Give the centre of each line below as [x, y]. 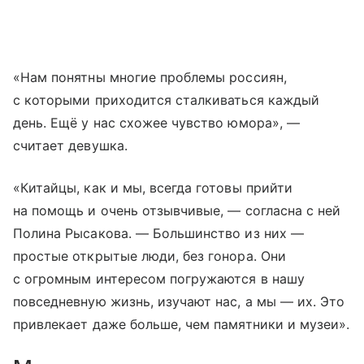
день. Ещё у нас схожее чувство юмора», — [156, 122]
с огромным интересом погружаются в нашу [159, 278]
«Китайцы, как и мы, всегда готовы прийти [153, 187]
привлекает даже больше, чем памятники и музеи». [182, 324]
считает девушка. [70, 145]
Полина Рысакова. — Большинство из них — [158, 233]
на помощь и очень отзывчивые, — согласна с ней [177, 210]
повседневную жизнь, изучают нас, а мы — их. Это [179, 301]
